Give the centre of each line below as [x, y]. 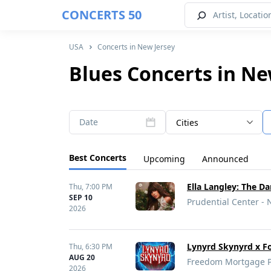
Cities [187, 122]
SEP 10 [81, 198]
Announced [225, 158]
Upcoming [164, 158]
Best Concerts [98, 158]
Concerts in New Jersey [136, 47]
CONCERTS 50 [102, 15]
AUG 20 [82, 257]
